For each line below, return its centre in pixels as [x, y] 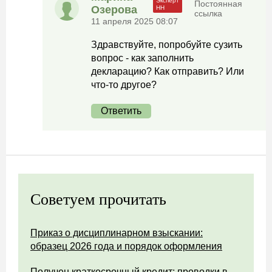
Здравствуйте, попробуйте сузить [167, 45]
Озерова [114, 10]
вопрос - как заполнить [142, 58]
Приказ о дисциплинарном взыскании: [117, 233]
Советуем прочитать [98, 199]
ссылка [209, 13]
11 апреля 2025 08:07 [134, 21]
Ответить [121, 111]
